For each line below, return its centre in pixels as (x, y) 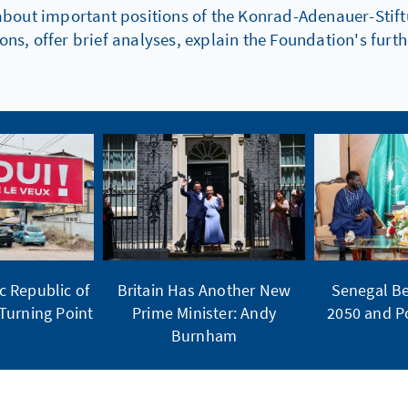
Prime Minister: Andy (204, 313)
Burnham (204, 336)
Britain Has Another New (204, 291)
